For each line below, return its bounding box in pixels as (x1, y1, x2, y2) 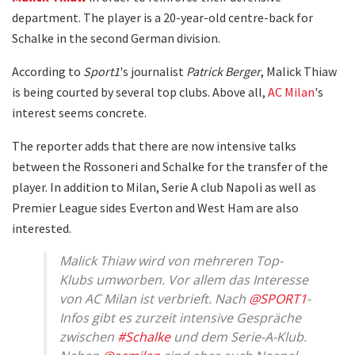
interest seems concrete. (12, 104, 147, 120)
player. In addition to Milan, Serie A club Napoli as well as (12, 178, 316, 195)
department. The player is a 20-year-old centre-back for (12, 9, 313, 25)
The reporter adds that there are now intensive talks (12, 137, 296, 154)
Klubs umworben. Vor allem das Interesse (59, 270, 308, 288)
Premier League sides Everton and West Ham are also (12, 199, 299, 216)
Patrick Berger (186, 63, 261, 79)
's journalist (120, 63, 186, 79)
